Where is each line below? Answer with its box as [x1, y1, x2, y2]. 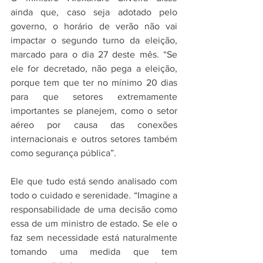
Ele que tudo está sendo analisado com [11, 176, 177, 187]
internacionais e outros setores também [11, 134, 177, 144]
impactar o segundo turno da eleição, [11, 35, 177, 46]
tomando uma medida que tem [11, 247, 177, 257]
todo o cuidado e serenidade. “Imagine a [11, 190, 177, 201]
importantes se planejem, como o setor [11, 106, 177, 116]
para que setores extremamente [11, 92, 177, 102]
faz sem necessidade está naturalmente [11, 232, 177, 243]
